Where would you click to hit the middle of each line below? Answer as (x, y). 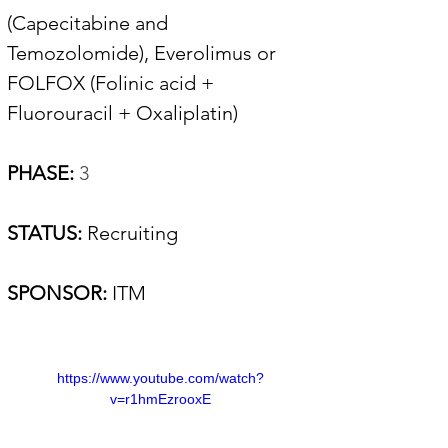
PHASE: (40, 173)
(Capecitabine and (90, 23)
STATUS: (47, 233)
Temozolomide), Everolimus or (144, 53)
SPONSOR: (57, 293)
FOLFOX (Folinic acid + (113, 83)
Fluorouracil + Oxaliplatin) (125, 113)
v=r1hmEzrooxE (160, 399)
